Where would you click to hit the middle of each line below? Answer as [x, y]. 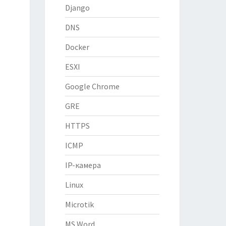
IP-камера [83, 165]
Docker [77, 47]
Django [77, 8]
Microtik [79, 204]
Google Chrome [92, 86]
